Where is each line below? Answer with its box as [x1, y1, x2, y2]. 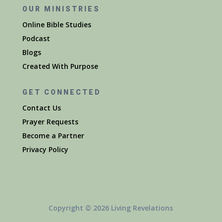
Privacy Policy [22, 145, 68, 155]
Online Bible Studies [22, 20, 91, 30]
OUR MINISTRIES [22, 5, 100, 13]
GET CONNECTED [22, 88, 101, 97]
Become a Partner [22, 131, 84, 141]
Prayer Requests [22, 117, 78, 127]
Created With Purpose [22, 61, 98, 71]
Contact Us [22, 103, 61, 113]
